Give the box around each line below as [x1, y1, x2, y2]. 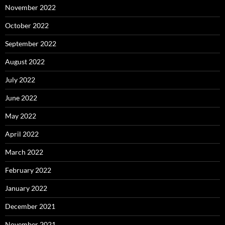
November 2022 [5, 3, 56, 12]
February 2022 [5, 166, 51, 174]
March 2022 [5, 148, 43, 156]
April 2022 [5, 130, 39, 138]
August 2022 [5, 57, 45, 66]
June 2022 [5, 93, 37, 102]
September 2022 [5, 39, 56, 48]
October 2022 [5, 21, 49, 30]
